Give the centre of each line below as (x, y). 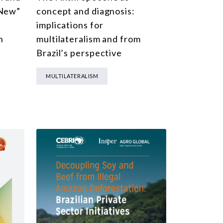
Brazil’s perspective (79, 53)
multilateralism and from (89, 39)
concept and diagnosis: (86, 11)
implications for (70, 25)
